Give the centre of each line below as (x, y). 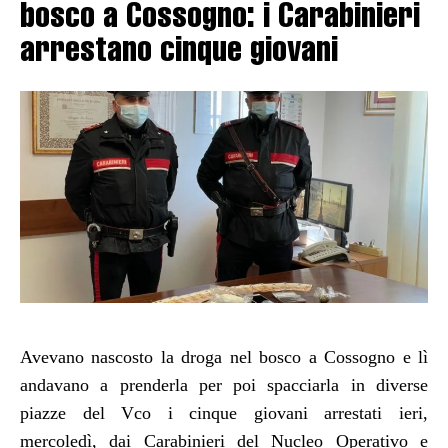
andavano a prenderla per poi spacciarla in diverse (224, 384)
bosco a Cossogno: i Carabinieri (220, 19)
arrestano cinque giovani (179, 53)
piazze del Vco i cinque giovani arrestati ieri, (224, 412)
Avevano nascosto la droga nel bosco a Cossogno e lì (224, 356)
